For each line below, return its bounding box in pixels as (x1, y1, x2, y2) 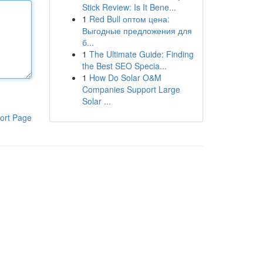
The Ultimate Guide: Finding (89, 48, 194, 60)
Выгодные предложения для (82, 25, 192, 36)
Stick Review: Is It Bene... (82, 1, 176, 13)
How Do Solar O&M (89, 72, 161, 83)
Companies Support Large (82, 83, 180, 95)
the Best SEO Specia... (82, 60, 167, 72)
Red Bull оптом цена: (89, 13, 170, 25)
